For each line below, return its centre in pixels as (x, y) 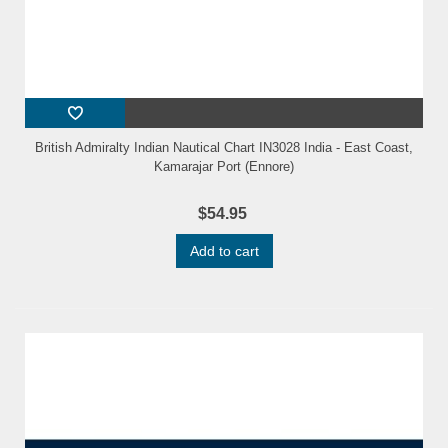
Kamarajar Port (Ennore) (224, 166)
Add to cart (224, 250)
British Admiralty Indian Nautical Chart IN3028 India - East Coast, (224, 147)
